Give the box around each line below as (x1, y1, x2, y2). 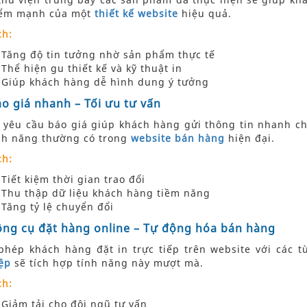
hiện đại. (224, 132, 275, 145)
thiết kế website (94, 7, 178, 21)
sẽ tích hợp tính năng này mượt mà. (10, 256, 204, 270)
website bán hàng (130, 132, 225, 145)
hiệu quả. (177, 7, 232, 21)
